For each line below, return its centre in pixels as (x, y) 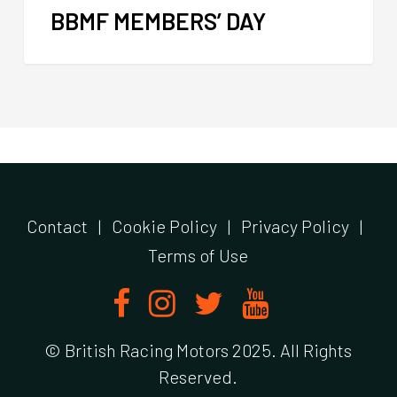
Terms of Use (198, 255)
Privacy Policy (296, 226)
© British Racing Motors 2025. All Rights (198, 350)
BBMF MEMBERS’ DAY (158, 21)
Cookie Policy (165, 226)
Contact (58, 226)
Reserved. (198, 377)
